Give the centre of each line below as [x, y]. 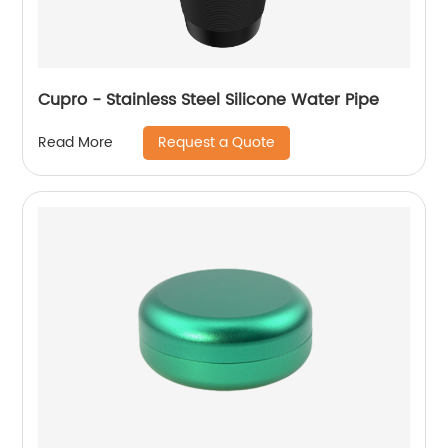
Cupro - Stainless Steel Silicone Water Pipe [209, 99]
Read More [76, 143]
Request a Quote [217, 142]
